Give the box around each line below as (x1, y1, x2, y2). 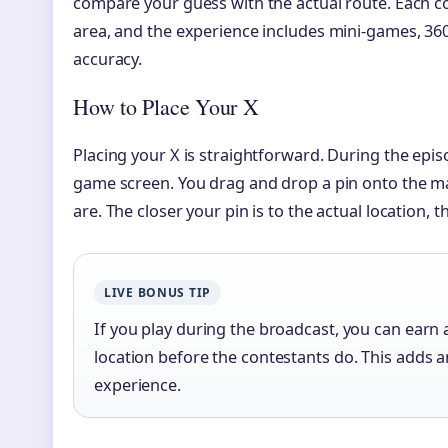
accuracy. (73, 48, 143, 71)
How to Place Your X (73, 92, 259, 122)
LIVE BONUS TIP (104, 284, 212, 302)
